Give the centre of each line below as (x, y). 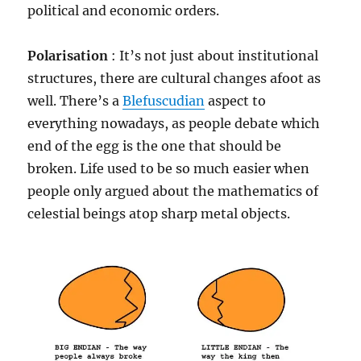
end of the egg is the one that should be (155, 146)
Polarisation (70, 56)
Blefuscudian (164, 101)
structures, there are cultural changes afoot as (174, 78)
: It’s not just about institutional (215, 56)
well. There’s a (75, 101)
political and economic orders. (124, 10)
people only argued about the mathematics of (173, 191)
